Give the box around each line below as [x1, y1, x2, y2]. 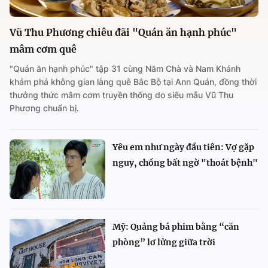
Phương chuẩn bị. [10, 102, 79, 113]
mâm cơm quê [10, 42, 77, 55]
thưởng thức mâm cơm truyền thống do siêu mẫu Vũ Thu [10, 89, 233, 100]
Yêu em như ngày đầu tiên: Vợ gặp [112, 141, 254, 153]
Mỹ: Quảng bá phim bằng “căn [112, 221, 239, 232]
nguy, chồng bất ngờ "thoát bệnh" [112, 157, 258, 168]
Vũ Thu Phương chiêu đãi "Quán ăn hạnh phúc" [10, 26, 237, 38]
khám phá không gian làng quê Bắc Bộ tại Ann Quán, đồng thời [10, 76, 257, 87]
